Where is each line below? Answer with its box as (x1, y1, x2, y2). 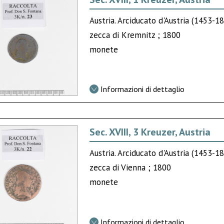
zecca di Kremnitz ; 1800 (89, 29, 181, 40)
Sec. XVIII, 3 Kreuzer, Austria (89, 125, 211, 139)
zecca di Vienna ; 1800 (89, 162, 171, 173)
